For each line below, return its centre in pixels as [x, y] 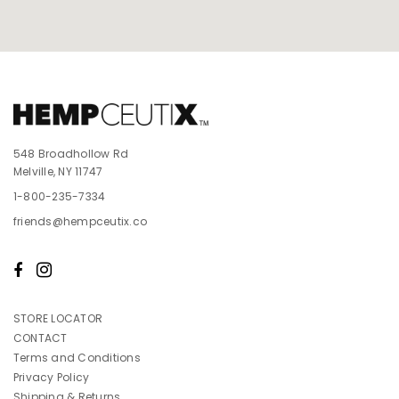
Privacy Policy [52, 377]
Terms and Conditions [77, 357]
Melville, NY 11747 [58, 171]
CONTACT [41, 338]
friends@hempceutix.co [81, 221]
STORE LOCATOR [58, 318]
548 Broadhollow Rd [71, 153]
